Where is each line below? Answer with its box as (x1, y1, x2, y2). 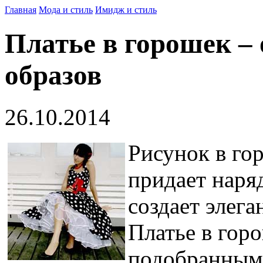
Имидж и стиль (95, 5, 157, 15)
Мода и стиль (39, 5, 93, 15)
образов (5, 60, 102, 91)
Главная (5, 5, 36, 15)
